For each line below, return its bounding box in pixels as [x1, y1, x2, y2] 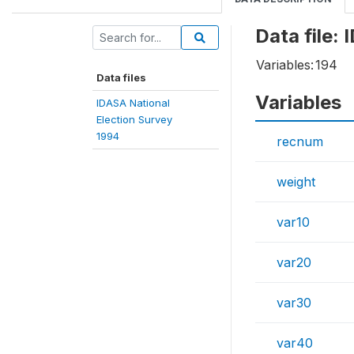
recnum [277, 134, 323, 149]
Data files [96, 71, 146, 84]
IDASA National [96, 96, 170, 109]
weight [277, 174, 315, 190]
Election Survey [96, 113, 172, 126]
